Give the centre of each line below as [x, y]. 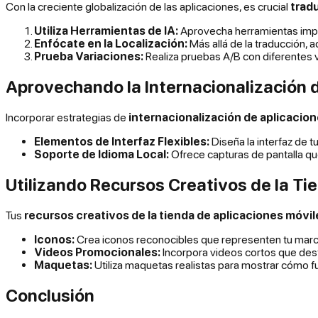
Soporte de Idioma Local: [102, 154]
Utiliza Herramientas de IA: [106, 31]
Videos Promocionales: [97, 252]
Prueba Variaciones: [89, 56]
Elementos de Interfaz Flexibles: [122, 141]
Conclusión [50, 295]
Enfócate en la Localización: [111, 44]
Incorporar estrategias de [67, 117]
